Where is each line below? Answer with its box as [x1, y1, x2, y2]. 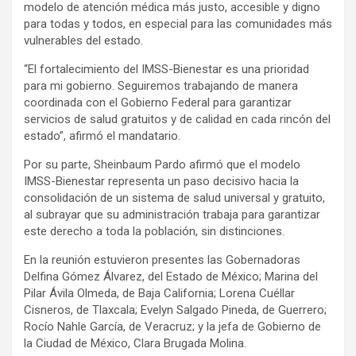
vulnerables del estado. [24, 33, 143, 48]
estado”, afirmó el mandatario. [24, 129, 180, 144]
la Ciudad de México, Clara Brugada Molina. [24, 336, 246, 351]
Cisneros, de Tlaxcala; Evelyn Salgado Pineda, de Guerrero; [24, 303, 327, 318]
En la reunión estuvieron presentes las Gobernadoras [24, 253, 300, 268]
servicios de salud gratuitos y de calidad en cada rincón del [24, 112, 331, 127]
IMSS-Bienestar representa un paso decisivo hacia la [24, 174, 299, 189]
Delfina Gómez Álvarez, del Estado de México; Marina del [24, 269, 318, 284]
